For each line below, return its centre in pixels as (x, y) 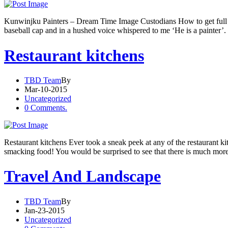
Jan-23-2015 (45, 210)
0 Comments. (46, 107)
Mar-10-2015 (46, 89)
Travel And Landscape (82, 176)
